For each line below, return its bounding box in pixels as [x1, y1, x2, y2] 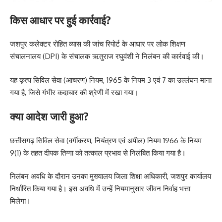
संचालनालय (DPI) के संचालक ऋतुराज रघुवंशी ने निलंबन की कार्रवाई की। [10, 52, 204, 61]
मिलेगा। [10, 196, 31, 206]
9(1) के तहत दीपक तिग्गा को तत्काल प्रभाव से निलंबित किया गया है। [10, 148, 186, 158]
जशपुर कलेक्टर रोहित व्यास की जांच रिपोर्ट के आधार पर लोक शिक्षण [10, 39, 185, 49]
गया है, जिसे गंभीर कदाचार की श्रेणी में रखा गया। [10, 87, 138, 97]
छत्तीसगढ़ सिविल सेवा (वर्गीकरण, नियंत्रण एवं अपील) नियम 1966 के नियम [10, 135, 202, 145]
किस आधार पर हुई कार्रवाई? [10, 13, 111, 27]
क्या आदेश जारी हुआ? [10, 110, 89, 123]
